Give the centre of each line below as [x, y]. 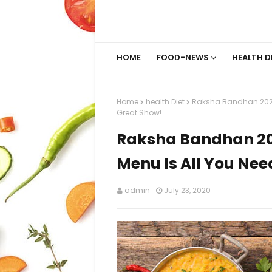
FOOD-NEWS [183, 57]
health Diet [165, 102]
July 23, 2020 [187, 190]
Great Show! [139, 113]
